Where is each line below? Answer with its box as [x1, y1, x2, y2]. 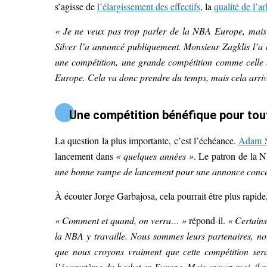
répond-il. [187, 213, 228, 226]
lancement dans [55, 149, 116, 162]
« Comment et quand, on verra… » [55, 213, 187, 226]
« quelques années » [116, 149, 194, 162]
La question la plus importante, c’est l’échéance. [55, 133, 239, 147]
